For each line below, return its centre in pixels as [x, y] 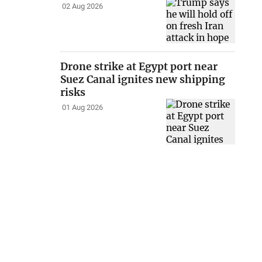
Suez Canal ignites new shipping [143, 79]
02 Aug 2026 [82, 6]
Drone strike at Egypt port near [139, 66]
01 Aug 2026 [82, 108]
